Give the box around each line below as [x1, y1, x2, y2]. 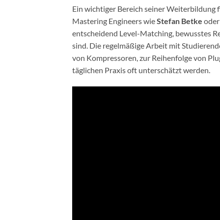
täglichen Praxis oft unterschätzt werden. [72, 65, 210, 75]
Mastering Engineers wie [72, 16, 157, 26]
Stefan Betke [157, 16, 202, 26]
